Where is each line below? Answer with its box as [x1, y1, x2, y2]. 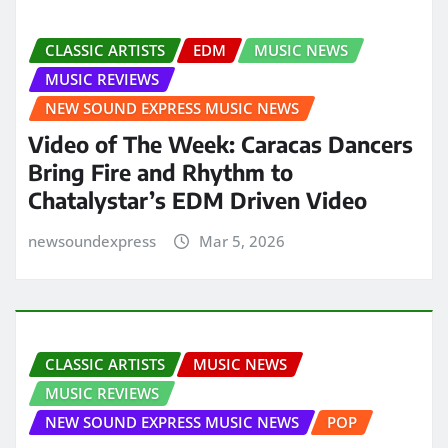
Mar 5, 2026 [198, 231, 285, 252]
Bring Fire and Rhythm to [28, 158, 293, 187]
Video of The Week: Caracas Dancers [28, 130, 413, 159]
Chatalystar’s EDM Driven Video [28, 186, 367, 215]
